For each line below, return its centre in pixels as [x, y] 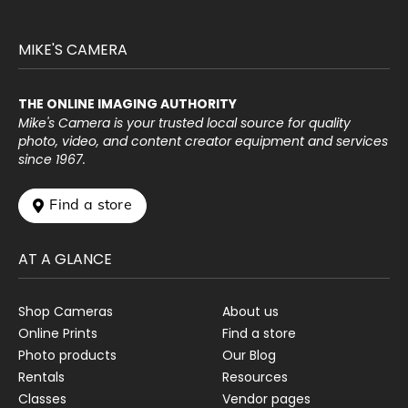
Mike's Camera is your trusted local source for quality [184, 123]
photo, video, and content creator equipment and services [203, 142]
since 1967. [52, 160]
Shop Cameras [66, 312]
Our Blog [249, 356]
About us [250, 312]
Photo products [67, 356]
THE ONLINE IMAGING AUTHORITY [127, 104]
